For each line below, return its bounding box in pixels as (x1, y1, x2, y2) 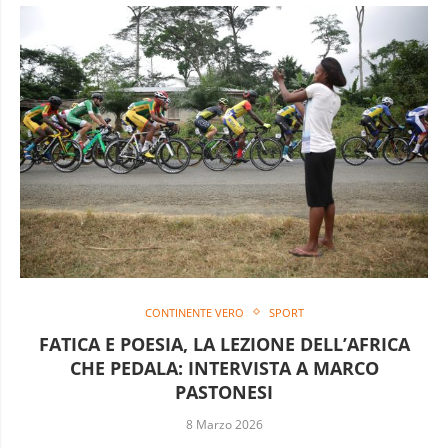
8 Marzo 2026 (185, 415, 263, 433)
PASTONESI (175, 379, 273, 404)
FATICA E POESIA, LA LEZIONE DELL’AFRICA (38, 331, 410, 356)
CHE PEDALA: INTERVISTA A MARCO (69, 355, 379, 380)
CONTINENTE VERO (144, 304, 244, 320)
